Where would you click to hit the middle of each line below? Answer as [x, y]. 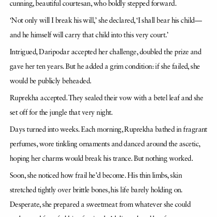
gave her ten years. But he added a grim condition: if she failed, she [105, 67]
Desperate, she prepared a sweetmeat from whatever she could [100, 205]
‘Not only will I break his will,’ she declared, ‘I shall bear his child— [106, 21]
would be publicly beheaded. [51, 82]
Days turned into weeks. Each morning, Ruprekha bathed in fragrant [108, 130]
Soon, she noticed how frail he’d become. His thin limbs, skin [96, 176]
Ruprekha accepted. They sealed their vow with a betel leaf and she [107, 99]
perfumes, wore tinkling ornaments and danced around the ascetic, [105, 145]
